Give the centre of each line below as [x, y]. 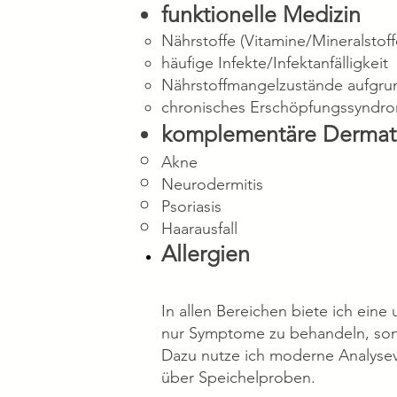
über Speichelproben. [238, 378]
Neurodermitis [212, 184]
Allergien [206, 253]
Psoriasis [191, 206]
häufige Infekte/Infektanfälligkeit [275, 63]
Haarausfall [199, 229]
